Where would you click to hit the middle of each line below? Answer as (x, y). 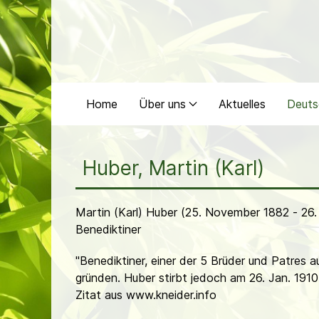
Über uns (162, 104)
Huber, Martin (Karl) (173, 168)
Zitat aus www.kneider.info (146, 295)
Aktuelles (242, 104)
